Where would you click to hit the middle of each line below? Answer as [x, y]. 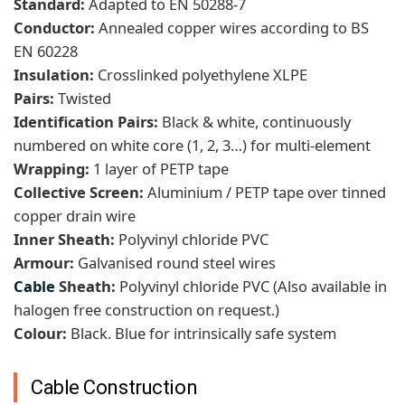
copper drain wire [75, 216]
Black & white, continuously [256, 122]
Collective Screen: [79, 193]
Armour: [44, 263]
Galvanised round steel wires [175, 263]
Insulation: [54, 75]
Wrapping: [52, 169]
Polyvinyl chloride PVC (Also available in [253, 287]
